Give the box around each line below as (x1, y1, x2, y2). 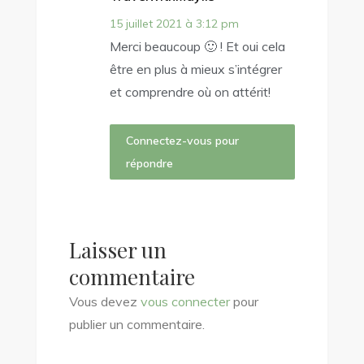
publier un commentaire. (68, 315, 205, 332)
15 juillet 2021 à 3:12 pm (109, 15, 239, 31)
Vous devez (68, 292, 141, 310)
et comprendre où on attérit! (109, 83, 271, 100)
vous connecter (140, 292, 230, 310)
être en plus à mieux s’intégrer (109, 60, 282, 77)
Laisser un (68, 235, 167, 264)
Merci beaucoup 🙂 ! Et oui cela (109, 37, 285, 54)
